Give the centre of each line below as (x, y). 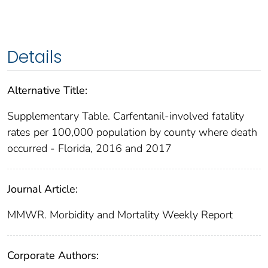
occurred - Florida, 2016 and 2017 (89, 148)
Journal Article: (42, 189)
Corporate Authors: (53, 255)
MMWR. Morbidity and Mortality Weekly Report (120, 214)
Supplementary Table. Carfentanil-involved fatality (126, 116)
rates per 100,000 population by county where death (132, 132)
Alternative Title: (47, 90)
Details (35, 57)
